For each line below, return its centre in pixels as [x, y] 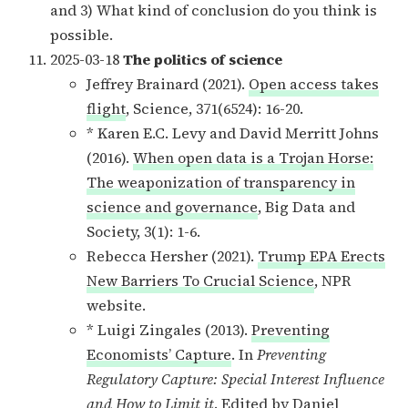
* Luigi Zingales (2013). [169, 329]
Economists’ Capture [159, 354]
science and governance [172, 206]
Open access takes [314, 83]
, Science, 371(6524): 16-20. [214, 108]
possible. [82, 34]
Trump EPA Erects [321, 255]
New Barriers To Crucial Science [200, 280]
